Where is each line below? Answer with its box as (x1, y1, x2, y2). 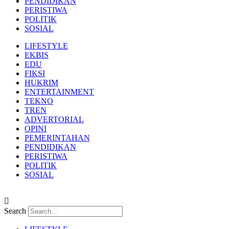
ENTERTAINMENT (25, 87, 94, 96)
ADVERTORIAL (25, 115, 84, 124)
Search (4, 207, 26, 215)
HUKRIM (25, 78, 58, 87)
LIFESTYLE (25, 41, 68, 50)
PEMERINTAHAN (25, 133, 90, 142)
